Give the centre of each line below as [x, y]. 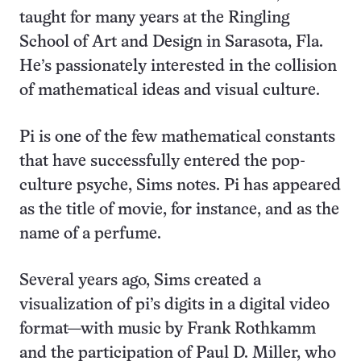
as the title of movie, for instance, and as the [179, 210]
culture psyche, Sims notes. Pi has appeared [180, 186]
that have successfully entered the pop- [162, 162]
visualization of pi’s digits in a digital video [174, 305]
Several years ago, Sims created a [140, 281]
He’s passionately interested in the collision [178, 67]
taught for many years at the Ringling [154, 19]
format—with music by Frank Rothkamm [168, 330]
